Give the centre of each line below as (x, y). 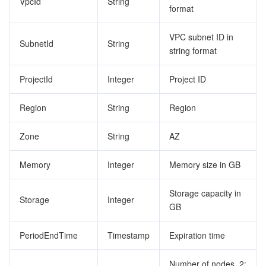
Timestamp (129, 235)
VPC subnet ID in (201, 37)
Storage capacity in (205, 193)
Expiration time (197, 235)
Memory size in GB (205, 164)
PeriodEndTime (49, 235)
